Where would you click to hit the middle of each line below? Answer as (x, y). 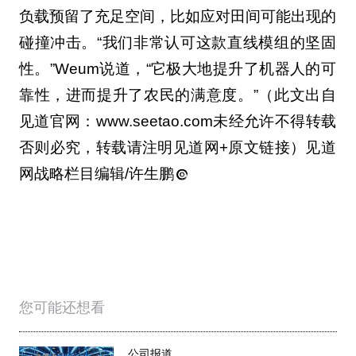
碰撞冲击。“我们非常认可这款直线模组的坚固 (177, 42)
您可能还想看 (62, 308)
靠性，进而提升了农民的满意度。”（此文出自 (177, 95)
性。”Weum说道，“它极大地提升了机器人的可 (177, 68)
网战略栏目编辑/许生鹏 (96, 173)
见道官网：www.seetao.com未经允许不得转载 (177, 121)
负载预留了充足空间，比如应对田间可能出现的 (177, 16)
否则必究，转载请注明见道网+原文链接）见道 (177, 147)
